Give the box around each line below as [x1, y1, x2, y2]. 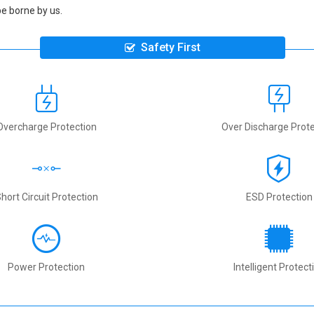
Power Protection [8, 261, 85, 273]
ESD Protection [245, 191, 313, 203]
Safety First [141, 40, 200, 54]
